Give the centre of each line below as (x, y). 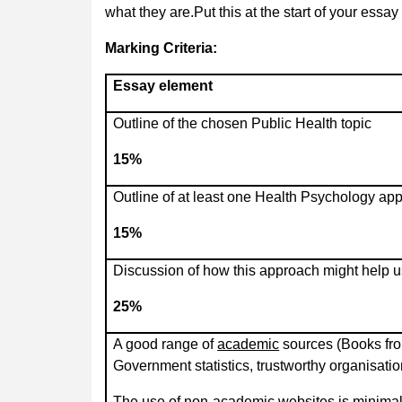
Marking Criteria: (161, 48)
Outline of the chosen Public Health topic (243, 123)
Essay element (163, 85)
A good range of (166, 344)
